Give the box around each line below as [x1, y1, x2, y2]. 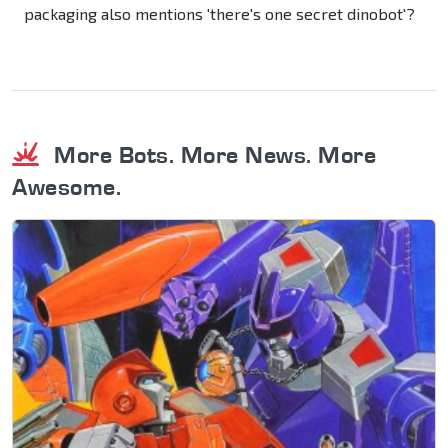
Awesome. [12, 172, 121, 202]
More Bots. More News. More [47, 140, 376, 170]
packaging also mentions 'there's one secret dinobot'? [24, 4, 415, 24]
